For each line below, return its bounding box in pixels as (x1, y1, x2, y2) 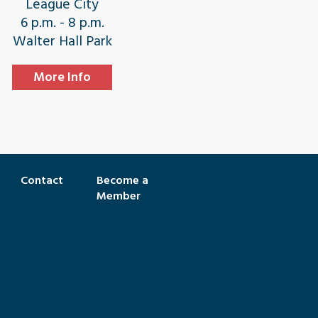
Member (97, 187, 141, 205)
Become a (97, 171, 148, 190)
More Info (33, 67, 92, 87)
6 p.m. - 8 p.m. (20, 11, 104, 34)
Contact (21, 171, 63, 190)
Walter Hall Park (12, 30, 112, 53)
